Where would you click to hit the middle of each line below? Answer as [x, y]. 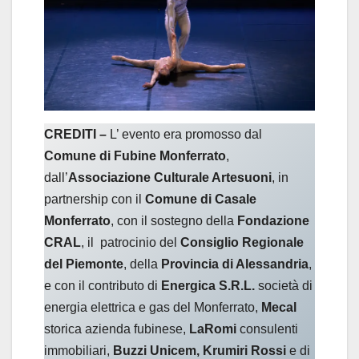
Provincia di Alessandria [235, 264]
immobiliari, [79, 350]
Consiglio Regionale [242, 242]
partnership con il [95, 199]
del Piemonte [84, 264]
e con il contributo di [103, 285]
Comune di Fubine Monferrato [135, 155]
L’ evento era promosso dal [184, 134]
